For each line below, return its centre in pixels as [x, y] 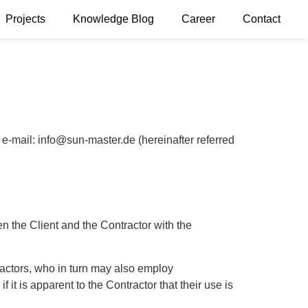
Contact [262, 19]
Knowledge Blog [113, 19]
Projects [25, 19]
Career [198, 19]
